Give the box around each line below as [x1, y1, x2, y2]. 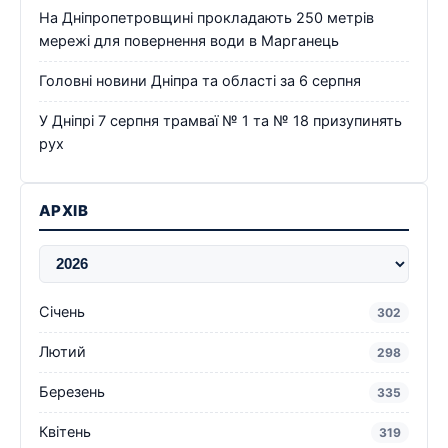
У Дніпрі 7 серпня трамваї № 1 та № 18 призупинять [39, 112, 402, 131]
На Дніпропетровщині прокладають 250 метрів [39, 9, 374, 28]
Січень [39, 303, 85, 322]
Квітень [39, 423, 91, 442]
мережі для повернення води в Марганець [39, 32, 339, 51]
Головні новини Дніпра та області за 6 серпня [39, 72, 361, 91]
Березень [39, 383, 105, 402]
